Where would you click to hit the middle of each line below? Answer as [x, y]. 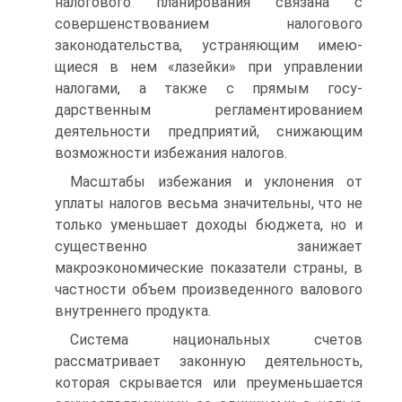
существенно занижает [209, 246]
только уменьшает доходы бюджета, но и [209, 225]
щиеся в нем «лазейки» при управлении [209, 67]
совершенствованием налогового [209, 24]
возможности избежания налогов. [171, 153]
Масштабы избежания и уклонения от [216, 182]
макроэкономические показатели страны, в [209, 268]
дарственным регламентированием [209, 110]
